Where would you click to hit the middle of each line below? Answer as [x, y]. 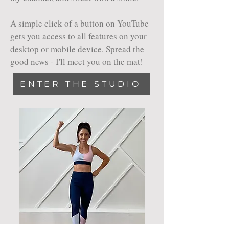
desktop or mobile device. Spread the [77, 49]
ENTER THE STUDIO [81, 84]
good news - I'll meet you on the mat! [77, 62]
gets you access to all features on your [78, 36]
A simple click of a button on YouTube [79, 24]
